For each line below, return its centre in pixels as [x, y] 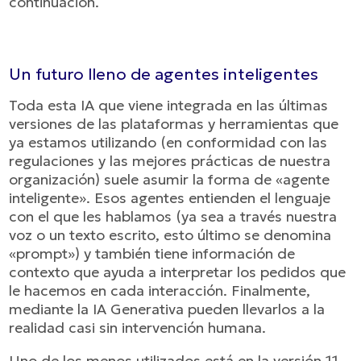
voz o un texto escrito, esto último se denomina [170, 235]
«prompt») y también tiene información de [152, 253]
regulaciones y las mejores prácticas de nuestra [170, 161]
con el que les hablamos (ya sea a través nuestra [173, 216]
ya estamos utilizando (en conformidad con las [168, 142]
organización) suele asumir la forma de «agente [170, 179]
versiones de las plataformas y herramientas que [174, 124]
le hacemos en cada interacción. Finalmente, [160, 290]
